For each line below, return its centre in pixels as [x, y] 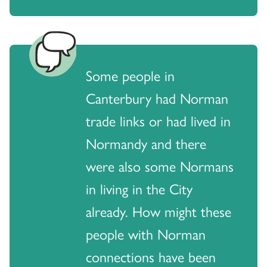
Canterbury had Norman [157, 98]
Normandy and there [146, 143]
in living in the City [139, 189]
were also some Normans [160, 166]
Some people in [130, 75]
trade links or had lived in [158, 121]
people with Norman [146, 234]
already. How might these [159, 211]
